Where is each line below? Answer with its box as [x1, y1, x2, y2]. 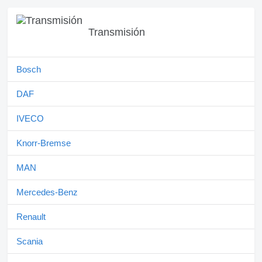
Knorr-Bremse [16, 138, 71, 149]
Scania [16, 236, 43, 247]
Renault [16, 212, 46, 222]
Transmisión [88, 26, 145, 38]
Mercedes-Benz [16, 187, 78, 198]
